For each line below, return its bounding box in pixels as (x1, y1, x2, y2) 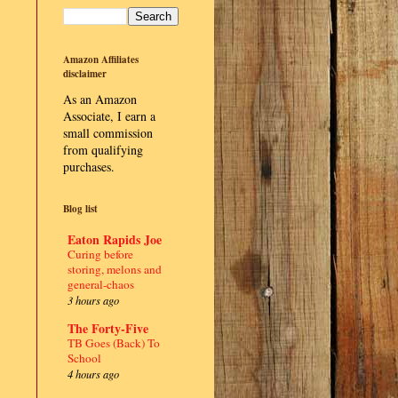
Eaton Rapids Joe (68, 229, 162, 249)
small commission (63, 124, 153, 141)
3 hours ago (68, 291, 119, 307)
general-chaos (68, 275, 134, 292)
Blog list (63, 202, 98, 216)
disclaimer (63, 67, 107, 81)
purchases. (63, 158, 115, 175)
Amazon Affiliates (63, 52, 139, 67)
